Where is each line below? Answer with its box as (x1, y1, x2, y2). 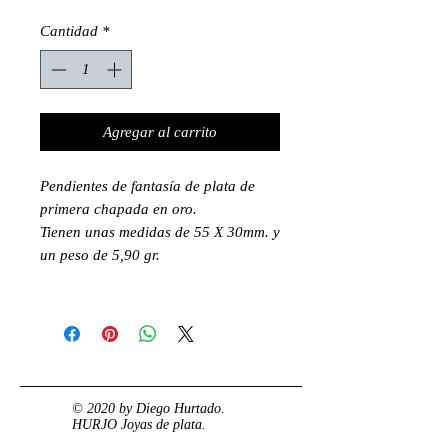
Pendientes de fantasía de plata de (40, 177, 255, 194)
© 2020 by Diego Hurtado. (72, 400, 225, 416)
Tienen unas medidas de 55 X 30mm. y (40, 223, 280, 240)
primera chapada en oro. (40, 200, 197, 217)
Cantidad (40, 23, 98, 39)
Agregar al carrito (103, 123, 217, 140)
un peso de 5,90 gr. (40, 246, 160, 263)
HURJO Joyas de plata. (72, 416, 206, 432)
